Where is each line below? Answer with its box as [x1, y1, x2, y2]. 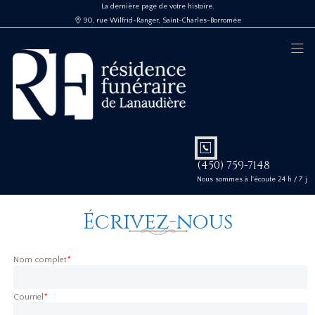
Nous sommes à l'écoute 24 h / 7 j [196, 174, 307, 184]
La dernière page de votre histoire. [101, 2, 214, 11]
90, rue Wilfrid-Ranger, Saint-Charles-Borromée [83, 16, 241, 25]
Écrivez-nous [82, 208, 233, 237]
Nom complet [13, 255, 67, 265]
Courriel [13, 292, 44, 302]
